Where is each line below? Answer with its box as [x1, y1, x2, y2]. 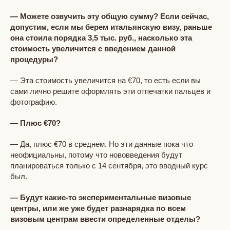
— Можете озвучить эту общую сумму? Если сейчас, [10, 11, 209, 21]
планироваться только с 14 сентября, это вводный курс [10, 161, 208, 170]
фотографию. [10, 97, 57, 106]
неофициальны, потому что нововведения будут [10, 150, 182, 159]
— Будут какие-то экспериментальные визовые [10, 193, 191, 202]
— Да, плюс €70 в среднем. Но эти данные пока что [10, 139, 193, 148]
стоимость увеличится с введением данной [10, 44, 176, 53]
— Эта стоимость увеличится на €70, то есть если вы [10, 75, 201, 85]
